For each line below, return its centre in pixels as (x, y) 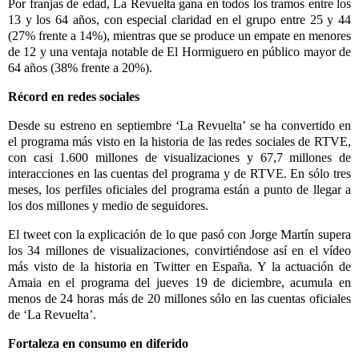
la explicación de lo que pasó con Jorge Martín (195, 234)
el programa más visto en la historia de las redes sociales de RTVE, (179, 142)
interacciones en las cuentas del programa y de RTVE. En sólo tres (179, 174)
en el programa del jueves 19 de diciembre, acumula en (196, 282)
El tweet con (42, 234)
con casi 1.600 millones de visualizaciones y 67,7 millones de (179, 158)
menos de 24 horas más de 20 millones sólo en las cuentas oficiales (179, 298)
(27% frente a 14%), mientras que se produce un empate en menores (179, 36)
